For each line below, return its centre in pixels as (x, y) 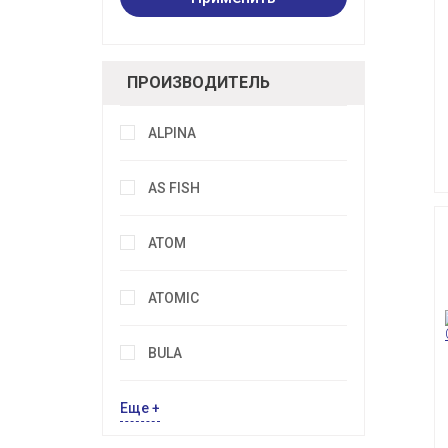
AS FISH (174, 188)
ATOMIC (173, 298)
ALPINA (172, 133)
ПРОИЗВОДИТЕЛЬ (198, 83)
